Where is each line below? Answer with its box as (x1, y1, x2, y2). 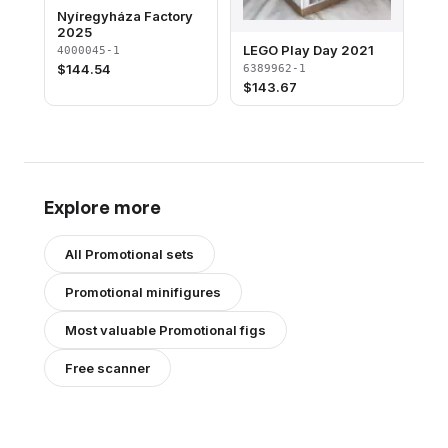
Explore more (44, 195, 161, 218)
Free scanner (65, 359, 150, 376)
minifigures (143, 283, 221, 300)
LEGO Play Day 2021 (243, 41, 374, 58)
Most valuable (65, 321, 159, 338)
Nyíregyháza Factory (57, 8, 193, 25)
